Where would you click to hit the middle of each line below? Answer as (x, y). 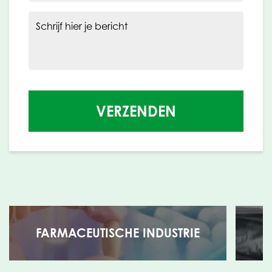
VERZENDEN (136, 111)
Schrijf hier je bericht (82, 26)
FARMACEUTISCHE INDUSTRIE (118, 233)
